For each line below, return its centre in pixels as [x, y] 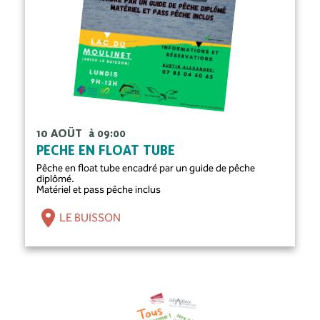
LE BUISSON [90, 218]
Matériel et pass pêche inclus [99, 189]
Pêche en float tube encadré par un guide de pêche [146, 168]
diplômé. [56, 179]
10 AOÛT [61, 134]
